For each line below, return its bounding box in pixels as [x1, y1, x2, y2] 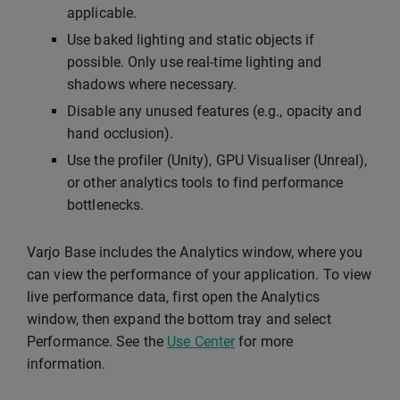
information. [27, 355, 106, 372]
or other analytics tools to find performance [67, 174, 344, 191]
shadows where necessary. [67, 76, 237, 93]
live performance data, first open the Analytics [27, 288, 320, 305]
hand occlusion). [67, 125, 174, 142]
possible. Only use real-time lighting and [67, 54, 322, 71]
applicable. [67, 4, 137, 21]
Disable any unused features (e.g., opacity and [67, 103, 362, 120]
